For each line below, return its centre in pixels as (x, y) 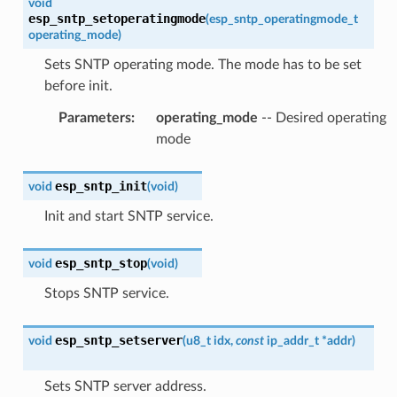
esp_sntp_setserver (118, 340)
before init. (78, 86)
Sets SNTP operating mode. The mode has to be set (202, 64)
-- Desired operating (322, 117)
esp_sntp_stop (101, 263)
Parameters (94, 117)
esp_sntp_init (101, 186)
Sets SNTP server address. (125, 386)
